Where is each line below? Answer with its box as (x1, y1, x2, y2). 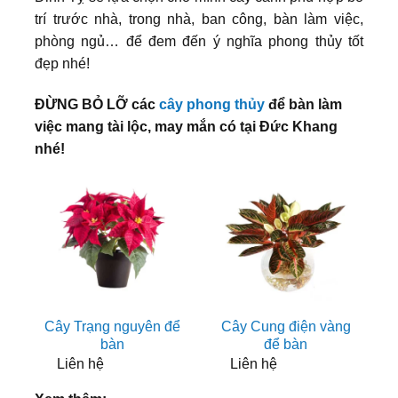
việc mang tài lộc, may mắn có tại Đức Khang (35, 118, 338, 134)
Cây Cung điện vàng (220, 319, 351, 335)
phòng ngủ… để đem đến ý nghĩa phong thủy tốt (35, 34, 363, 50)
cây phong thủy (159, 96, 265, 112)
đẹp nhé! (35, 56, 90, 72)
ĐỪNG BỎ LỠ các (35, 96, 159, 112)
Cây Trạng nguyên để (44, 319, 180, 335)
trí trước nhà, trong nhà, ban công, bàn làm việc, (35, 12, 363, 28)
